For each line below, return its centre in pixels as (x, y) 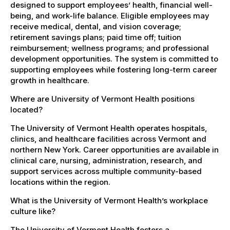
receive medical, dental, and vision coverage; (96, 26)
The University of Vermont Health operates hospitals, (109, 128)
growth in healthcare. (50, 80)
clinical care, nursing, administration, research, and (106, 160)
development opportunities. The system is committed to (114, 59)
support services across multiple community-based (106, 171)
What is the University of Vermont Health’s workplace (109, 200)
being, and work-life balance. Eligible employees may (110, 15)
